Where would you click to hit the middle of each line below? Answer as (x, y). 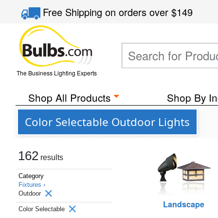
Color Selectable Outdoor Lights (107, 122)
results (51, 157)
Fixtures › (32, 185)
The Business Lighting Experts (56, 73)
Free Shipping (74, 12)
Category (31, 176)
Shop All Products (69, 97)
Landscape (184, 204)
